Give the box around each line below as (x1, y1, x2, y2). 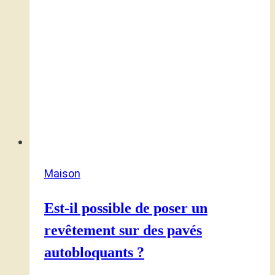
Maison (44, 166, 80, 180)
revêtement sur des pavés (44, 222, 202, 238)
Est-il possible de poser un (44, 199, 207, 216)
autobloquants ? (44, 244, 144, 260)
